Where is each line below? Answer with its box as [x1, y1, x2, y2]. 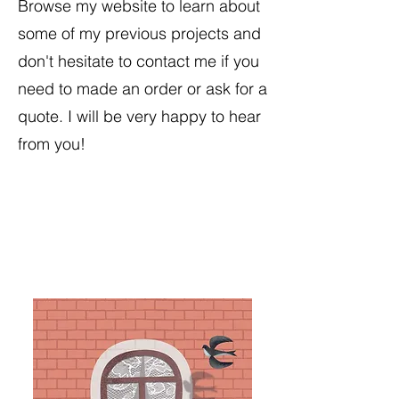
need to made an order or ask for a [18, 78, 267, 99]
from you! [18, 134, 85, 154]
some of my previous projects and [18, 23, 261, 44]
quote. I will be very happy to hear [18, 106, 261, 126]
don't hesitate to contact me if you [18, 51, 259, 71]
